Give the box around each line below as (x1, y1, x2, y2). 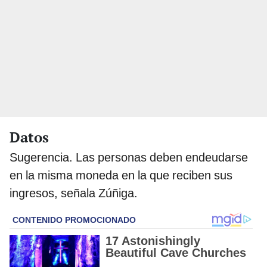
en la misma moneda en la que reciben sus (10, 168, 232, 183)
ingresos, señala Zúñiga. (10, 186, 138, 201)
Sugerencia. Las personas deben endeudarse (10, 150, 248, 165)
